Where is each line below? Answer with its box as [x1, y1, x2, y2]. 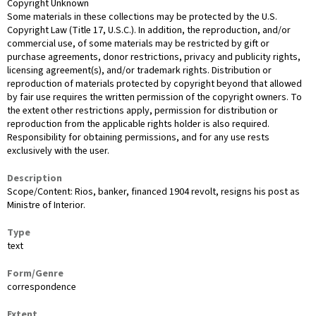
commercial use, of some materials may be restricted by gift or [7, 36, 269, 51]
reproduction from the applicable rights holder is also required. [7, 116, 269, 131]
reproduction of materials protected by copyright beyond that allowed [7, 76, 302, 91]
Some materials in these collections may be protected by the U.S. [7, 9, 277, 24]
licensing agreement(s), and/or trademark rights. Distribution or [7, 63, 272, 78]
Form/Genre [7, 266, 63, 281]
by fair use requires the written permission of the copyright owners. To [7, 90, 302, 104]
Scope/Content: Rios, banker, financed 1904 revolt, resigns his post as [7, 184, 300, 199]
